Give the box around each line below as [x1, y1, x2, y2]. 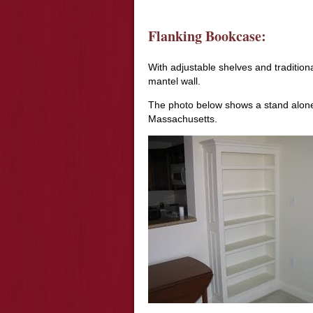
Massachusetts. [148, 113, 217, 124]
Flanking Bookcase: [148, 26, 266, 46]
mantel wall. [148, 75, 201, 87]
